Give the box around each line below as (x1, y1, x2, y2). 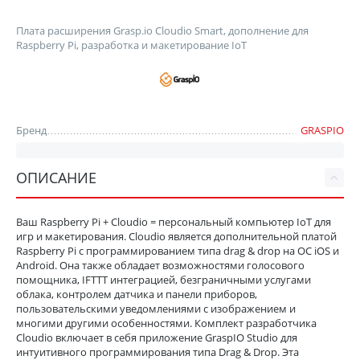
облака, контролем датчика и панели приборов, (16, 286, 258, 301)
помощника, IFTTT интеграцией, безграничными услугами (16, 272, 312, 287)
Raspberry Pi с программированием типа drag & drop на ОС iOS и (16, 243, 340, 258)
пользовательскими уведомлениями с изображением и (16, 301, 297, 316)
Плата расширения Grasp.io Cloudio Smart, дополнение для (16, 22, 309, 38)
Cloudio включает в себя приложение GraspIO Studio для (16, 329, 298, 345)
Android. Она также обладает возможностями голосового (16, 257, 305, 272)
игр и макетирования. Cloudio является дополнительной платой (16, 228, 337, 243)
